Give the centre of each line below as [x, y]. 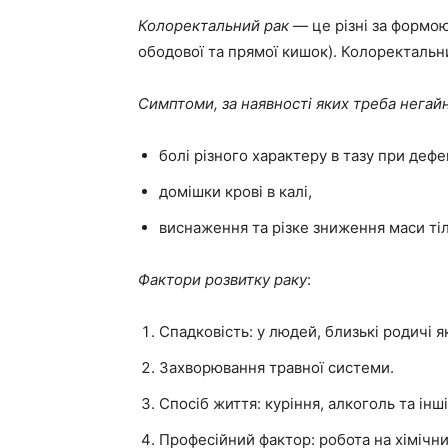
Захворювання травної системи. [276, 367]
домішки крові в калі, [235, 191]
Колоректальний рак [215, 25]
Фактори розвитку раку [222, 279]
